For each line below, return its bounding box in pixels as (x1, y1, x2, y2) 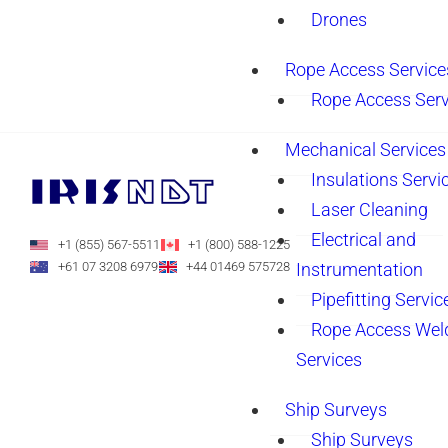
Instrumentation (296, 259, 423, 280)
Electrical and (311, 229, 416, 250)
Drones (311, 9, 367, 30)
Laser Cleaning (311, 199, 428, 220)
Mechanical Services (285, 139, 446, 160)
